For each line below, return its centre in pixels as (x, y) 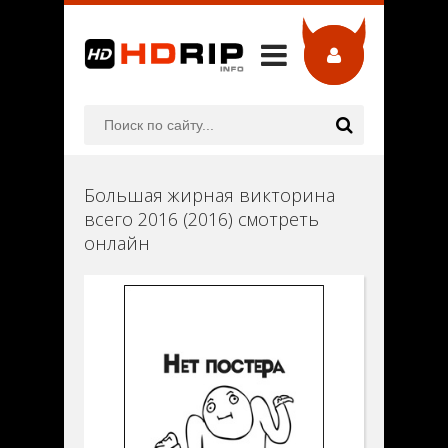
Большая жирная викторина (209, 195)
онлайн (117, 243)
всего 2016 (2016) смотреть (201, 219)
